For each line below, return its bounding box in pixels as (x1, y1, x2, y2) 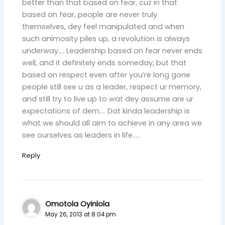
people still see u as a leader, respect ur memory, (22, 82, 202, 92)
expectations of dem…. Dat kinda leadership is (22, 106, 190, 117)
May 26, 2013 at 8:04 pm (45, 210, 117, 219)
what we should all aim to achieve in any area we (22, 118, 202, 129)
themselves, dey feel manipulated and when (22, 22, 185, 32)
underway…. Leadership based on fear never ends (22, 46, 203, 56)
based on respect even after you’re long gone (22, 70, 191, 80)
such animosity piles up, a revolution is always (22, 34, 190, 44)
